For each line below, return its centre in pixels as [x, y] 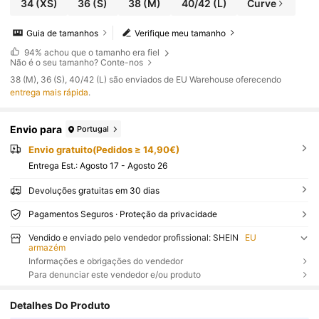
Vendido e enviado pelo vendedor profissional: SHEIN [133, 237]
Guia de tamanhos [63, 33]
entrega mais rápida [49, 93]
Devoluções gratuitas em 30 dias [94, 190]
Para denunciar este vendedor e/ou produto [114, 274]
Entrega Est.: [54, 165]
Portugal [93, 129]
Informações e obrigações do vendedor [105, 261]
